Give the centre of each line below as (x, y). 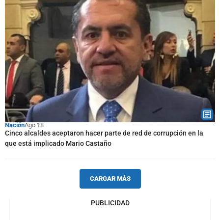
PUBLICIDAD (110, 203)
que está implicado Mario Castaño (58, 143)
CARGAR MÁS (110, 179)
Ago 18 (34, 125)
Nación (15, 125)
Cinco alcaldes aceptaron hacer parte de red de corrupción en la (104, 133)
